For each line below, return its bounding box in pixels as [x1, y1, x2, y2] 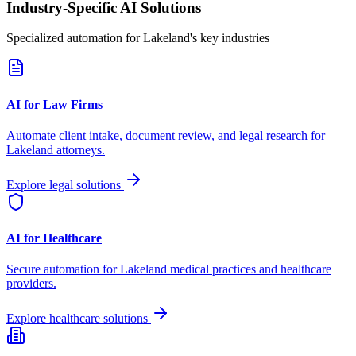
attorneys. [53, 142, 105, 157]
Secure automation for [6, 262, 120, 277]
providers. [6, 277, 56, 291]
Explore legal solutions [6, 177, 124, 192]
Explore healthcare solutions [6, 311, 151, 326]
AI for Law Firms [6, 97, 103, 111]
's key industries [190, 31, 269, 45]
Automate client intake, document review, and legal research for [6, 128, 325, 142]
